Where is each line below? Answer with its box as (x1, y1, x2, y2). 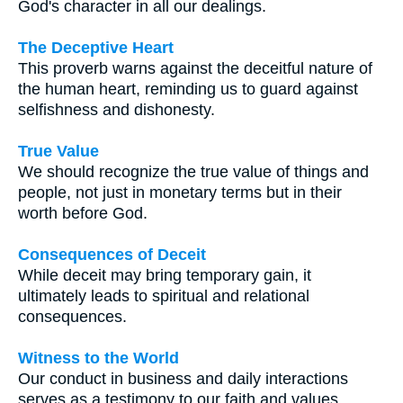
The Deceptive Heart (18, 39, 174, 58)
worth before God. (18, 204, 148, 223)
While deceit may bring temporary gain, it (18, 266, 311, 285)
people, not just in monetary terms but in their (18, 184, 342, 202)
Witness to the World (18, 349, 179, 368)
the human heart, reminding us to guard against (18, 80, 358, 99)
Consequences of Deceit (18, 246, 206, 264)
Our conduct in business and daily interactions (18, 370, 348, 389)
